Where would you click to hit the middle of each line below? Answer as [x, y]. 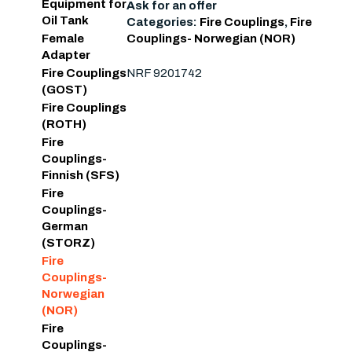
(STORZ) [68, 243]
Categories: [163, 22]
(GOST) [64, 90]
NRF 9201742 [164, 73]
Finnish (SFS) [80, 176]
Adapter [66, 55]
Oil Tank [65, 21]
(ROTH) [64, 125]
